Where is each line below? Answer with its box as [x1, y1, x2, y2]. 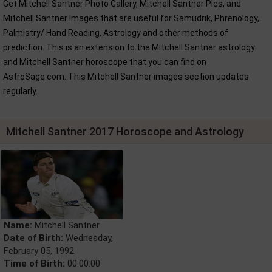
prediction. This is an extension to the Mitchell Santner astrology [3, 42, 255, 52]
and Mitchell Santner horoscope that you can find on [3, 56, 206, 67]
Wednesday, [63, 232, 113, 243]
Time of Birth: [4, 257, 65, 269]
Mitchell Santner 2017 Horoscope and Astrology [6, 124, 244, 138]
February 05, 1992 [4, 245, 74, 256]
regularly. [3, 86, 38, 96]
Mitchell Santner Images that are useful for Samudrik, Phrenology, [3, 13, 259, 23]
